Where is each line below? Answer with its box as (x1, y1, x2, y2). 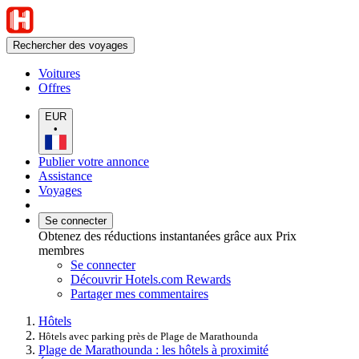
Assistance (38, 168, 92, 183)
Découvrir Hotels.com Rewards (71, 272, 231, 286)
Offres (38, 81, 71, 95)
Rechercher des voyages (13, 39, 128, 51)
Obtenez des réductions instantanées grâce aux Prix (38, 228, 296, 243)
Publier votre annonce (38, 154, 149, 168)
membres (38, 243, 84, 257)
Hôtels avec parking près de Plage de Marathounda (38, 329, 258, 342)
